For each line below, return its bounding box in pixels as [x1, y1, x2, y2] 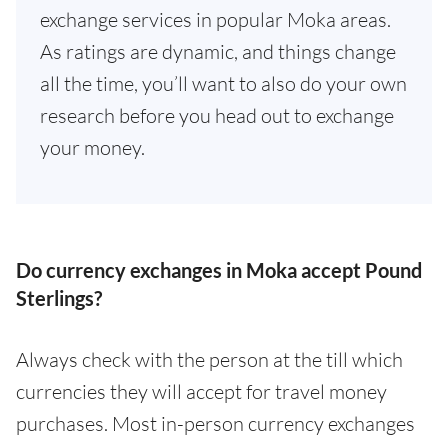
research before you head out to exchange [40, 103, 394, 128]
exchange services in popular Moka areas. [40, 7, 391, 32]
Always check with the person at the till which [16, 347, 403, 372]
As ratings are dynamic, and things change [40, 39, 396, 64]
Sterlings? [16, 286, 102, 310]
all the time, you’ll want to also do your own [40, 71, 407, 96]
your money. [40, 135, 145, 160]
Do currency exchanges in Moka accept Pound [16, 258, 422, 282]
